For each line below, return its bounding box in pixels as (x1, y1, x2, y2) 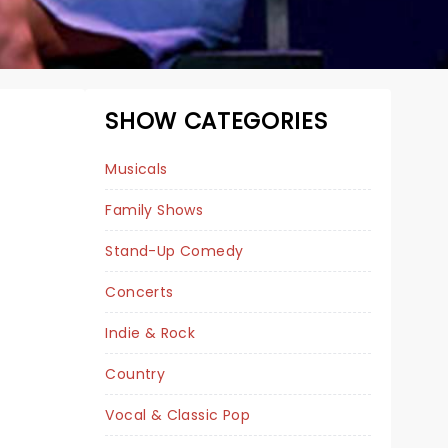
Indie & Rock (105, 323, 196, 343)
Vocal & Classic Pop (105, 405, 251, 425)
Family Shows (105, 200, 204, 220)
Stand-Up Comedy (105, 241, 244, 261)
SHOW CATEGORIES (105, 105, 328, 137)
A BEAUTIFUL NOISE (125, 342, 344, 374)
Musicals (105, 159, 168, 179)
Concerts (105, 282, 174, 302)
